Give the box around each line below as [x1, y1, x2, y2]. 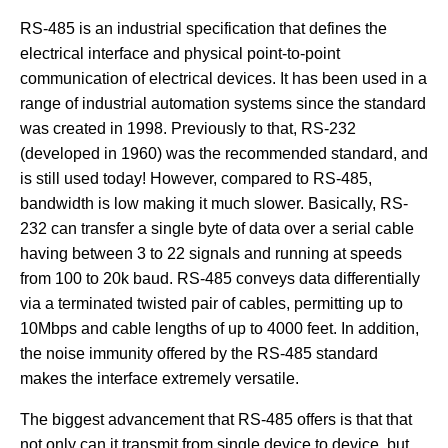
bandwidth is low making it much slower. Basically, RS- [20, 194, 408, 212]
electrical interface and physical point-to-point [20, 44, 340, 62]
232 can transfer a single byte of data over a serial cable [20, 219, 414, 237]
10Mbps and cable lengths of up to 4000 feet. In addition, [20, 319, 419, 337]
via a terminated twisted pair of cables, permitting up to [20, 294, 403, 312]
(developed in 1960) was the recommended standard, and [20, 144, 428, 162]
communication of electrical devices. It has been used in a [20, 69, 427, 87]
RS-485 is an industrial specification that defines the [20, 19, 387, 37]
